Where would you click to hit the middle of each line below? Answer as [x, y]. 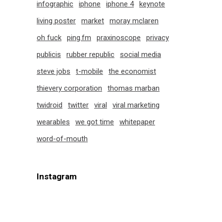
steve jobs [54, 71]
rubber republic [90, 55]
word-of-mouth [62, 139]
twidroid [50, 105]
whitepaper [137, 122]
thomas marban [134, 88]
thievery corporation [69, 88]
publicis [49, 55]
